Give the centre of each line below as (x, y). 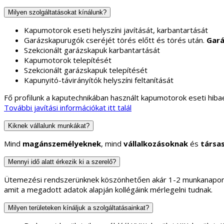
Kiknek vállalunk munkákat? (49, 126)
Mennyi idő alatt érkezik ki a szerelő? (62, 162)
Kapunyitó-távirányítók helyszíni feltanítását (99, 80)
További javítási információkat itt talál (68, 108)
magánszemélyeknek (62, 144)
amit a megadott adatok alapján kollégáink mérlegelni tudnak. (108, 190)
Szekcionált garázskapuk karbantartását (92, 50)
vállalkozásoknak (156, 144)
